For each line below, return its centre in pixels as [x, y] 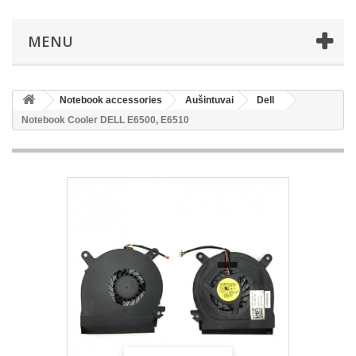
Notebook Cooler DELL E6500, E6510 [105, 120]
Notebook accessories [111, 100]
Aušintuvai [209, 100]
